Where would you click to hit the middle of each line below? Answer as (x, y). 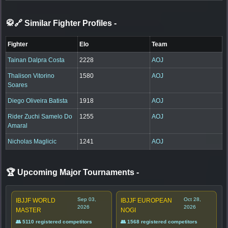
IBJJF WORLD (36, 200)
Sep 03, (87, 199)
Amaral (18, 125)
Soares (18, 85)
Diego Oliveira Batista (38, 101)
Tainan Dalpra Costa (36, 60)
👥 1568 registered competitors (159, 221)
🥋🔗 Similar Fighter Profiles (60, 23)
